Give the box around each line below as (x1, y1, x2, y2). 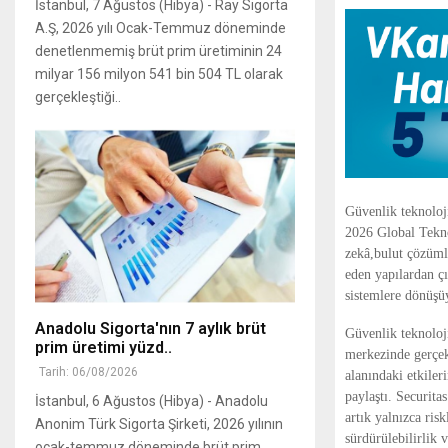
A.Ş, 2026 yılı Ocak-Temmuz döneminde (35, 20, 286, 37)
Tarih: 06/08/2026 (39, 364, 138, 379)
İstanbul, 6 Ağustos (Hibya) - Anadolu (35, 392, 268, 409)
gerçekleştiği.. (35, 89, 121, 106)
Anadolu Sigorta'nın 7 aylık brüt (35, 318, 266, 338)
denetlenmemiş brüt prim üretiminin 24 (35, 43, 282, 60)
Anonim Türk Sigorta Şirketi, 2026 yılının (35, 415, 283, 432)
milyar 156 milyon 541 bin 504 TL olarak (35, 66, 283, 83)
